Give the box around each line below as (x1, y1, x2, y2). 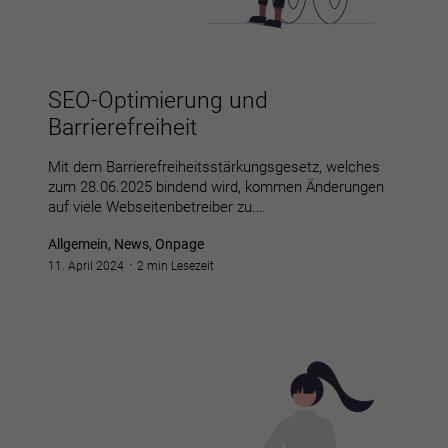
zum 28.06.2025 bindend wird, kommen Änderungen (48, 178, 384, 197)
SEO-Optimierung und (48, 87, 268, 115)
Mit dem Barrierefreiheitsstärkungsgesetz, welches (48, 158, 380, 177)
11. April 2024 (48, 259, 124, 274)
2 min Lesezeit (137, 259, 214, 274)
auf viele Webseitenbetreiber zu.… (48, 198, 266, 217)
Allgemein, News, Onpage (48, 236, 204, 253)
